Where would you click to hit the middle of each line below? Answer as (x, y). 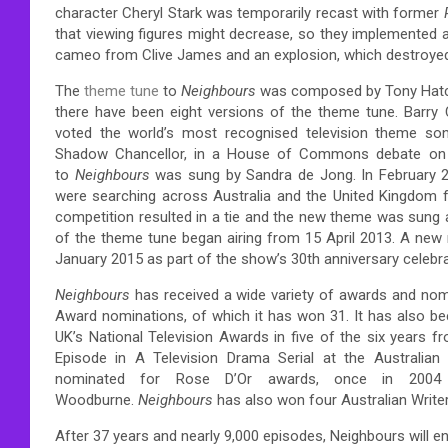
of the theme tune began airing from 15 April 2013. (225, 237)
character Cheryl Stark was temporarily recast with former (249, 12)
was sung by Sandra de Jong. (252, 174)
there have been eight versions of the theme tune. (227, 111)
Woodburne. (94, 399)
